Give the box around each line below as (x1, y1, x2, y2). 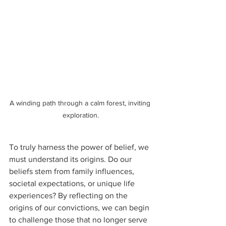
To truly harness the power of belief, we (9, 142, 151, 151)
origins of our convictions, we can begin (9, 203, 151, 212)
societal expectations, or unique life (9, 179, 137, 188)
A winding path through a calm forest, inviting (9, 98, 152, 107)
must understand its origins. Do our (9, 154, 134, 163)
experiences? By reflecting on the (9, 191, 130, 200)
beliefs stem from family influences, (9, 166, 136, 176)
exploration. (63, 110, 99, 119)
